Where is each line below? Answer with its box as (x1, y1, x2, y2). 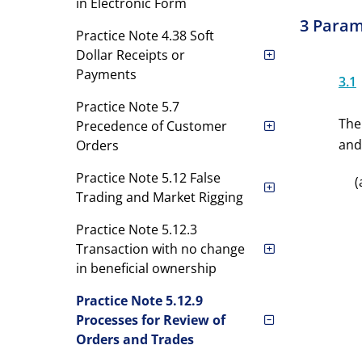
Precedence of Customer (75, 117, 227, 135)
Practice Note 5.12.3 (75, 221, 197, 238)
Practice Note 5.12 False (75, 169, 221, 187)
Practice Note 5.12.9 (75, 292, 203, 309)
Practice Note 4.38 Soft (75, 27, 214, 44)
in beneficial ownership (75, 259, 217, 277)
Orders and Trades (75, 330, 194, 348)
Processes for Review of (75, 311, 225, 329)
